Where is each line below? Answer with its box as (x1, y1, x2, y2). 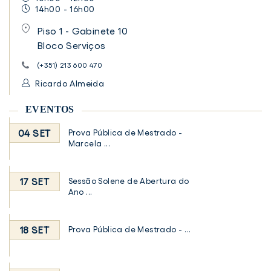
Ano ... (68, 187, 93, 197)
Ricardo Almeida (32, 78, 105, 88)
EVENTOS (25, 103, 74, 114)
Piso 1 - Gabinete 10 (37, 25, 128, 36)
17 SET (19, 175, 49, 187)
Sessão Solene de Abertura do (68, 176, 189, 186)
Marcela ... (68, 139, 110, 148)
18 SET (19, 224, 49, 235)
